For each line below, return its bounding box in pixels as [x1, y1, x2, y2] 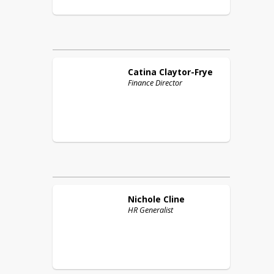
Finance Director [128, 78, 182, 88]
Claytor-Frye [159, 66, 213, 78]
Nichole [128, 193, 161, 205]
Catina [128, 66, 157, 78]
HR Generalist [128, 205, 173, 215]
